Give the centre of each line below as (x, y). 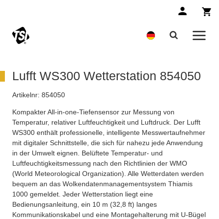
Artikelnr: (26, 95)
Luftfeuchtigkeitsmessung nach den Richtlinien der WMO (100, 164)
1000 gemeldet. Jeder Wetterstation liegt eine (83, 194)
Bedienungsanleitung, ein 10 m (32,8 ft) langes (85, 205)
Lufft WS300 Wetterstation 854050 (107, 76)
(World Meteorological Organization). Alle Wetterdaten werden (108, 174)
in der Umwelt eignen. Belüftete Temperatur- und (88, 153)
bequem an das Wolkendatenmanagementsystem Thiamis (102, 184)
